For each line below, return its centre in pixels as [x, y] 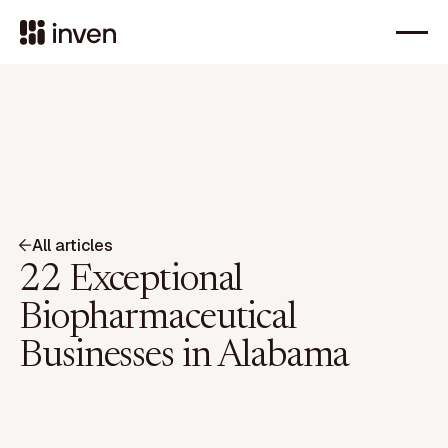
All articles [72, 245]
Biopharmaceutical [157, 318]
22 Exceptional [131, 280]
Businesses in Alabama [184, 356]
